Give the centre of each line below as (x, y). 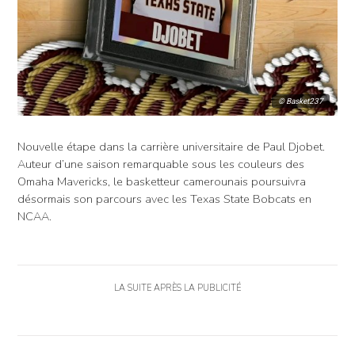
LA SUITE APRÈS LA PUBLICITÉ (177, 288)
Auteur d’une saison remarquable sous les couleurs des (161, 164)
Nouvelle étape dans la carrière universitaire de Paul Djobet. (171, 146)
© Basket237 (301, 101)
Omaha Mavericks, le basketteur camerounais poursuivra (162, 181)
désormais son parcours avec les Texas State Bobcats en (164, 198)
